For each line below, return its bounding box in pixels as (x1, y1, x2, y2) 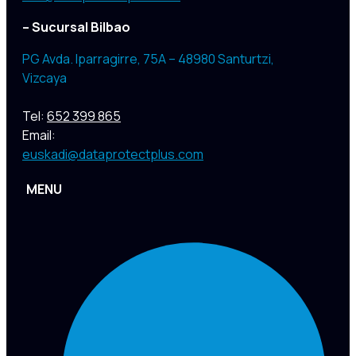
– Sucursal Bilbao (22, 17, 130, 36)
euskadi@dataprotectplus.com (22, 145, 203, 163)
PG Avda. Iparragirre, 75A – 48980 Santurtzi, (22, 49, 274, 68)
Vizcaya (22, 68, 67, 87)
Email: (22, 126, 56, 144)
